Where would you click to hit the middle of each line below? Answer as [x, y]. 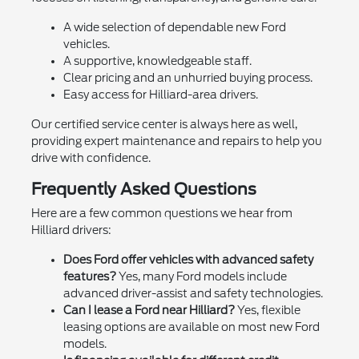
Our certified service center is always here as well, [164, 125]
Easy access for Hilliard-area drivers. [160, 95]
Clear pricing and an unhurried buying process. [188, 78]
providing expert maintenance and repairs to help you [176, 141]
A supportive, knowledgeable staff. [157, 61]
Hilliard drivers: [71, 230]
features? [89, 277]
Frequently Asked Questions [143, 190]
